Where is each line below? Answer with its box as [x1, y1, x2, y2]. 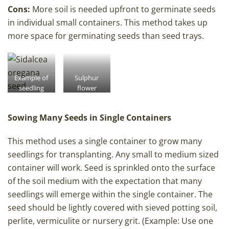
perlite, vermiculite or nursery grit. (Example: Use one [8, 215, 213, 227]
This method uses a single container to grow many [8, 135, 202, 147]
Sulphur [75, 73, 99, 82]
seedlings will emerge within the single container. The [8, 189, 213, 200]
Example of [14, 73, 49, 82]
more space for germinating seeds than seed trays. [8, 30, 204, 42]
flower [77, 83, 97, 93]
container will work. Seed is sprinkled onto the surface [8, 162, 215, 174]
